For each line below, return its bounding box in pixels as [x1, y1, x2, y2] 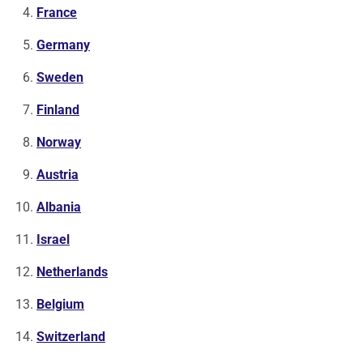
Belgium [36, 297, 84, 313]
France [36, 5, 77, 21]
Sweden [36, 70, 83, 86]
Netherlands [36, 264, 108, 280]
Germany [36, 37, 90, 53]
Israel [36, 232, 70, 248]
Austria [36, 167, 79, 183]
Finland [36, 102, 79, 118]
